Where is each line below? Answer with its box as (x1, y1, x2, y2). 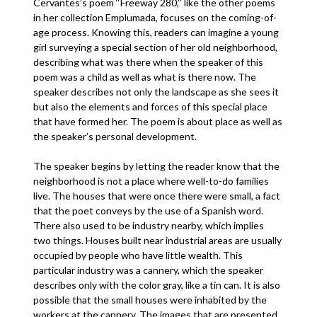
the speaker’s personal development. (33, 130, 200, 142)
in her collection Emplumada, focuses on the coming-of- (33, 11, 277, 23)
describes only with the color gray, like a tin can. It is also (33, 279, 281, 291)
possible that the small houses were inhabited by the (33, 294, 267, 306)
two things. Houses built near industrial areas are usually (33, 234, 282, 246)
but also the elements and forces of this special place (33, 100, 268, 113)
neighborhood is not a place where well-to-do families (33, 175, 270, 187)
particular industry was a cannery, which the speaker (33, 264, 264, 276)
